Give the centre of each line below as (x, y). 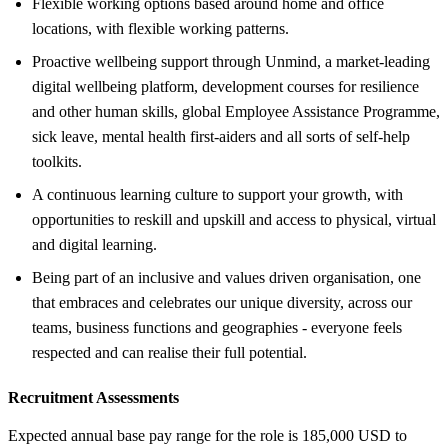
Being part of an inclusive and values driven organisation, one (226, 277)
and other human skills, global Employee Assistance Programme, (236, 111)
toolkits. (57, 161)
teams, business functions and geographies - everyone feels (217, 327)
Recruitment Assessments (93, 397)
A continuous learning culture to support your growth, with (217, 194)
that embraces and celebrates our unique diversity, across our (222, 302)
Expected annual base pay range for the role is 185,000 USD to (207, 435)
